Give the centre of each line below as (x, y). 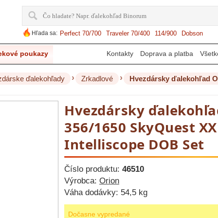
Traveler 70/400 (128, 33)
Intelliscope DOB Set (135, 144)
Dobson (192, 33)
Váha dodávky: (92, 192)
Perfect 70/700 (81, 33)
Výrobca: (82, 181)
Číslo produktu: (93, 169)
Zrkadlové (97, 79)
